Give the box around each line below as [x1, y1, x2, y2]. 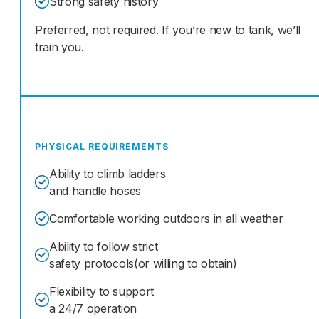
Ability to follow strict [49, 239, 158, 254]
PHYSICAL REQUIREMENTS [35, 141, 169, 152]
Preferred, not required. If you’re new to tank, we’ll [35, 23, 301, 38]
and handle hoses [49, 184, 141, 199]
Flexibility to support [49, 284, 154, 299]
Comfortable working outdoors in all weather [49, 211, 283, 226]
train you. [35, 40, 84, 55]
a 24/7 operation [49, 301, 137, 316]
